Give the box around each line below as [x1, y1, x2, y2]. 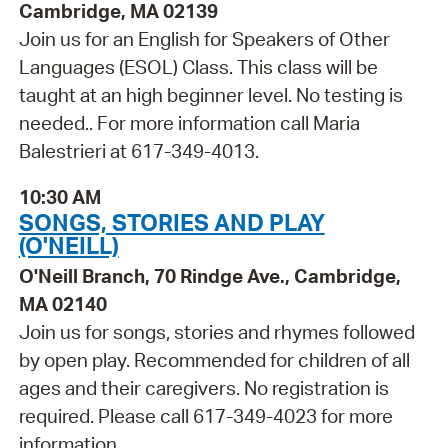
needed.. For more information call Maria [18, 110, 360, 135]
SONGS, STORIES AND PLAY [18, 207, 325, 238]
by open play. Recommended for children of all [18, 348, 410, 373]
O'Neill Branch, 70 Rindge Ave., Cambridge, [18, 264, 401, 289]
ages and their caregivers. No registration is [18, 376, 389, 401]
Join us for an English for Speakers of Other [18, 26, 390, 51]
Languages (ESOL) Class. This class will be [18, 54, 378, 79]
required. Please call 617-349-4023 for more [18, 404, 393, 429]
